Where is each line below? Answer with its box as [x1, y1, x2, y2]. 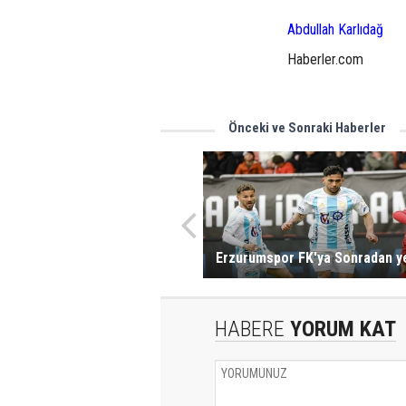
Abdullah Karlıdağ [287, 20, 383, 38]
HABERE [215, 316, 285, 343]
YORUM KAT [285, 316, 396, 343]
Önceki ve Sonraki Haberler [228, 119, 386, 136]
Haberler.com [287, 50, 363, 68]
